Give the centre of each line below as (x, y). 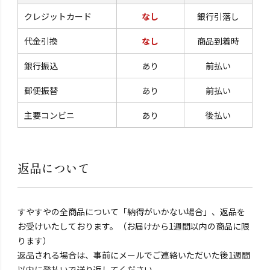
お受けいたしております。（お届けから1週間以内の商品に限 (133, 226)
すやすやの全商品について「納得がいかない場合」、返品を (131, 211)
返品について (53, 168)
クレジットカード (58, 17)
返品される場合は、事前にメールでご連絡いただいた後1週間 (133, 255)
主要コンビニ (49, 115)
